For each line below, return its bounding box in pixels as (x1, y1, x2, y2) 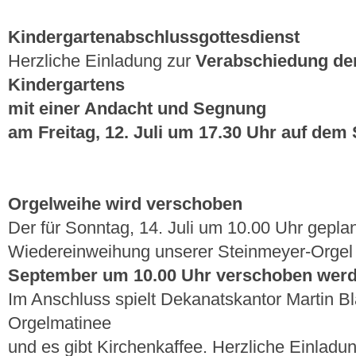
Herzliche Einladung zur (8, 52, 195, 71)
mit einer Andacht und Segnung (8, 99, 266, 118)
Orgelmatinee (8, 314, 111, 333)
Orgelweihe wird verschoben (8, 195, 242, 214)
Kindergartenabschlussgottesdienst (8, 28, 300, 47)
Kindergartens (8, 75, 125, 95)
